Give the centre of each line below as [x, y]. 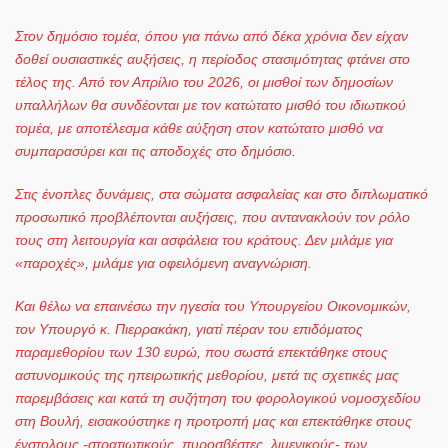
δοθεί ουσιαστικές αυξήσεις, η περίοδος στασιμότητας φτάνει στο [212, 58]
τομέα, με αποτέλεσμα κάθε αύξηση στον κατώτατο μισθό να [199, 127]
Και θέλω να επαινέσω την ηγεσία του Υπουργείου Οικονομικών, [213, 305]
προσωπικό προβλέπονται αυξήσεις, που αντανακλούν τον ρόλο [212, 216]
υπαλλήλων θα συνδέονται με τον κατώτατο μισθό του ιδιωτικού [210, 104]
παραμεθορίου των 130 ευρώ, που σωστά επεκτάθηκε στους [201, 351]
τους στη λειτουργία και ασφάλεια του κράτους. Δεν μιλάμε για [204, 239]
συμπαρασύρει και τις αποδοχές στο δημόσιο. [155, 150]
